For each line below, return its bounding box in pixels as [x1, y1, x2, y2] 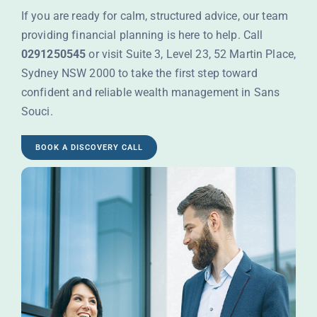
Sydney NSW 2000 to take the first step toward [21, 67, 258, 81]
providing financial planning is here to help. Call [21, 28, 263, 42]
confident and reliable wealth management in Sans [21, 86, 280, 100]
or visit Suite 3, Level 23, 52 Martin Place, [86, 47, 296, 62]
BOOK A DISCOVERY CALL [35, 143, 143, 153]
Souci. [21, 105, 53, 119]
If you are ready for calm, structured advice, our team [21, 9, 288, 23]
